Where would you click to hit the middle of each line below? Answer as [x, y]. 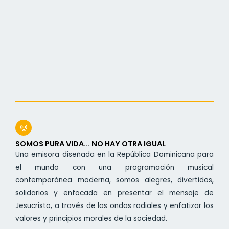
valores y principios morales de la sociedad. [91, 219]
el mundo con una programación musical [114, 168]
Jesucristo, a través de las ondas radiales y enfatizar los [114, 206]
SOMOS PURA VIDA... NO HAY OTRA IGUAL [90, 144]
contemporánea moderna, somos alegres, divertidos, [114, 180]
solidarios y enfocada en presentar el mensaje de [114, 193]
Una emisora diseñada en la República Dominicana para [114, 155]
